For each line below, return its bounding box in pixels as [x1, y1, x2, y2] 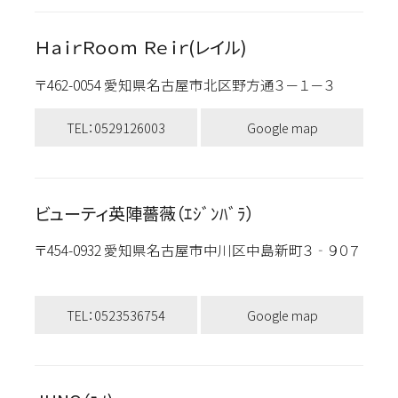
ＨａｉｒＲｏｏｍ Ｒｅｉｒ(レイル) [34, 35, 247, 60]
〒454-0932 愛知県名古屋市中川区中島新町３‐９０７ [34, 240, 360, 260]
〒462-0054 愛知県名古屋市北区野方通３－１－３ [34, 74, 352, 94]
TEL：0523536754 [66, 305, 165, 324]
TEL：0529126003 [66, 117, 165, 137]
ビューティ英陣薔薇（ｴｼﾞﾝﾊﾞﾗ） [34, 201, 254, 227]
